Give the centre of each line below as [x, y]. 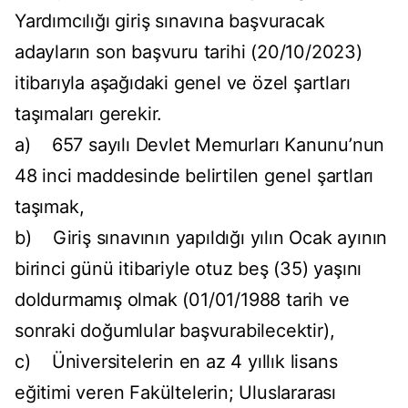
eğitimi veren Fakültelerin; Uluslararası [175, 393]
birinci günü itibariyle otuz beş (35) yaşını [189, 269]
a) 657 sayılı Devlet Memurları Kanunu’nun [200, 145]
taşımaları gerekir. [89, 114]
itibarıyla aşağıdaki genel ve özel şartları [183, 83]
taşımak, [50, 207]
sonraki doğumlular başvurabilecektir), [175, 331]
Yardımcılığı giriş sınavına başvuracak [170, 21]
